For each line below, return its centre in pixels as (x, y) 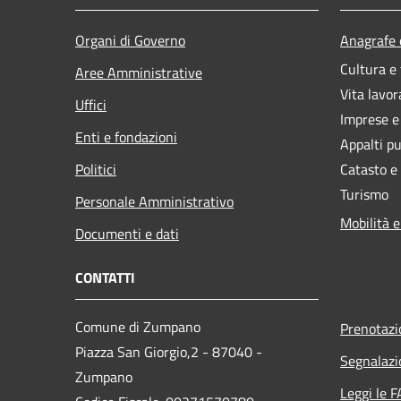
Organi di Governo (130, 40)
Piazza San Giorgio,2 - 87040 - (169, 351)
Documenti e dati (127, 233)
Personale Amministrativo (154, 201)
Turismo (364, 194)
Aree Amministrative (139, 72)
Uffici (91, 104)
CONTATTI (105, 277)
